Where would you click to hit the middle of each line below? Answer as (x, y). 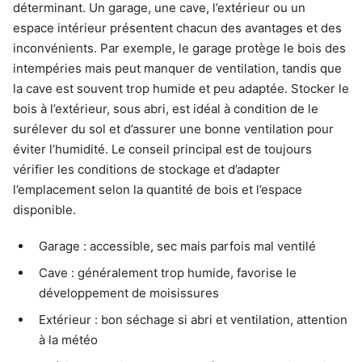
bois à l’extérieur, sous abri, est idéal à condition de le (166, 109)
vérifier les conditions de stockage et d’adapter (147, 170)
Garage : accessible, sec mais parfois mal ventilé (177, 246)
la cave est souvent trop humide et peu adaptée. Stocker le (181, 89)
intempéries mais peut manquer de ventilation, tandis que (177, 69)
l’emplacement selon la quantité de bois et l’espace (158, 190)
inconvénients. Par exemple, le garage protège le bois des (179, 48)
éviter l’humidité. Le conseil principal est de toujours (162, 149)
